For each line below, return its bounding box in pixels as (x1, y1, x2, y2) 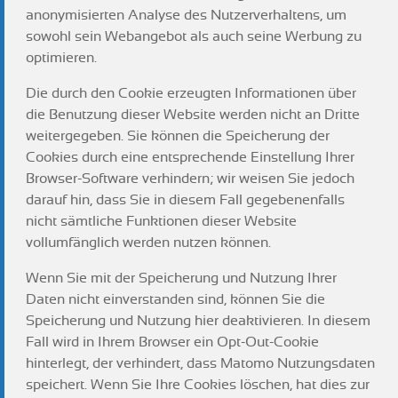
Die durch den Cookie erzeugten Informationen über (26, 85, 356, 101)
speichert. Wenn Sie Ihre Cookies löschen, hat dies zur (26, 377, 370, 393)
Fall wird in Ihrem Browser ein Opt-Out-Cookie (26, 334, 319, 350)
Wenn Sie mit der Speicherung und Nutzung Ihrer (26, 270, 337, 286)
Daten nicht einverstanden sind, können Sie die (26, 291, 325, 307)
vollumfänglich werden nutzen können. (26, 235, 271, 251)
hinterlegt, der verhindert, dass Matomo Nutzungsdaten (26, 355, 375, 371)
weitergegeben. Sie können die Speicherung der (26, 128, 330, 144)
